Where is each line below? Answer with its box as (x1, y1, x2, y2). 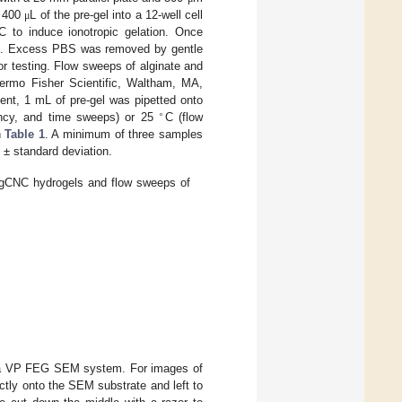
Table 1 (4, 127, 45, 141)
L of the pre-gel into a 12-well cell (30, 7, 204, 22)
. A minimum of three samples (44, 127, 204, 141)
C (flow (164, 109, 204, 124)
